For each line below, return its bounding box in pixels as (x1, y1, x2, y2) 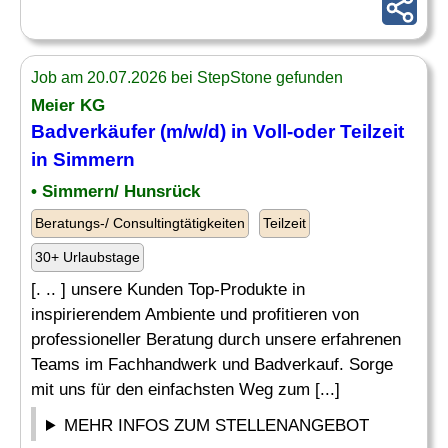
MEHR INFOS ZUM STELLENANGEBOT (64, 416, 370, 435)
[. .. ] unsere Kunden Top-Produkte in (31, 280, 305, 299)
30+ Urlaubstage (35, 249, 140, 265)
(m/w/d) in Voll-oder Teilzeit (155, 121, 404, 142)
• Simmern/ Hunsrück (31, 182, 200, 201)
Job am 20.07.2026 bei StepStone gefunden (31, 69, 343, 86)
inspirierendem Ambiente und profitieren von (31, 305, 359, 324)
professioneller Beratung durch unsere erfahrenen (31, 330, 401, 349)
